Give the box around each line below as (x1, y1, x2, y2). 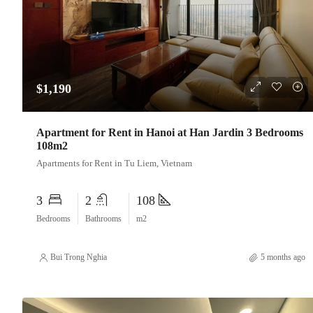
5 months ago (260, 252, 305, 263)
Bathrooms (85, 214, 122, 224)
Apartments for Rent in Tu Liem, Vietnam (36, 158, 192, 169)
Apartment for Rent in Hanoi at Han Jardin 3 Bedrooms (36, 126, 303, 139)
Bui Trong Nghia (50, 252, 107, 263)
